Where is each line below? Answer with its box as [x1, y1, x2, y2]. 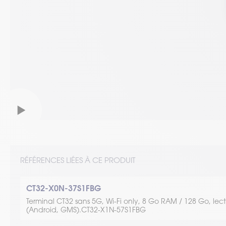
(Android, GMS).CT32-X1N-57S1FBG [26, 205, 146, 214]
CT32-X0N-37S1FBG [26, 183, 101, 194]
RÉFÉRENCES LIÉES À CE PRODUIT [20, 155, 135, 165]
